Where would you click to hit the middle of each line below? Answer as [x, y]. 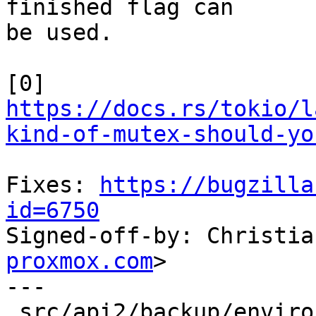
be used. [59, 33]
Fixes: [53, 185]
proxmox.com [79, 261]
